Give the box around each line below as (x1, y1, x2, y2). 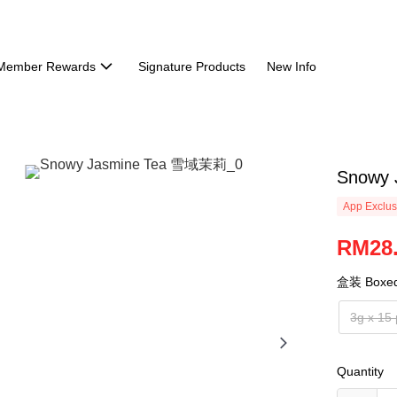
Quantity (337, 364, 385, 378)
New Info (266, 59, 316, 74)
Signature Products (137, 59, 245, 74)
